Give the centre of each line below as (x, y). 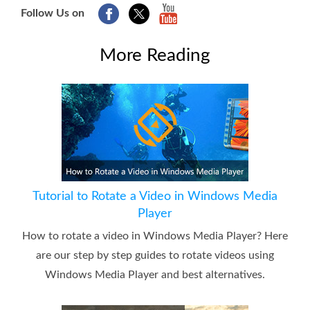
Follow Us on (53, 13)
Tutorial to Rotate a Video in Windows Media (155, 196)
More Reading (155, 55)
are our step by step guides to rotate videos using (155, 255)
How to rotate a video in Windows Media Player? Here (155, 236)
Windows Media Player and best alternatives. (155, 274)
